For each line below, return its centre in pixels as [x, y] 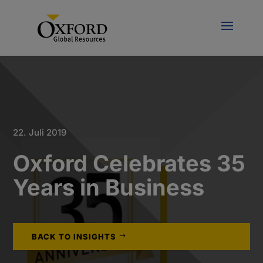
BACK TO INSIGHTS [74, 237]
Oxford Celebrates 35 [129, 163]
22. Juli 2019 [40, 132]
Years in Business [109, 187]
